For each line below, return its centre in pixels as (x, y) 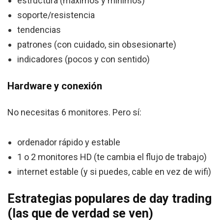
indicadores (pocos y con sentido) (83, 59)
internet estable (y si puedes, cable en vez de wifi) (114, 172)
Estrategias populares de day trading (110, 199)
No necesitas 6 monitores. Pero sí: (74, 112)
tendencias (39, 30)
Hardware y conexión (55, 86)
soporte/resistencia (56, 15)
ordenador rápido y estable (69, 142)
